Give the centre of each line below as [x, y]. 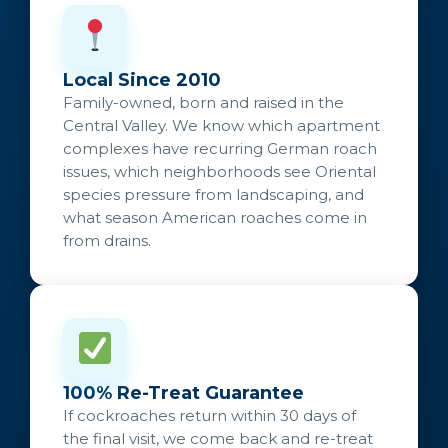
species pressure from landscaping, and [213, 194]
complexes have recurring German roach [220, 148]
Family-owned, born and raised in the [203, 102]
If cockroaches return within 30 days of [209, 415]
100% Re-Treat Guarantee [183, 392]
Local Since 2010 [142, 79]
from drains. [107, 240]
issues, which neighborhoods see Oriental [219, 171]
